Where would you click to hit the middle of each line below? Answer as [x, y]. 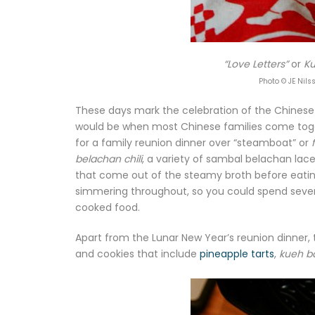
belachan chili [109, 159]
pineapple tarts [237, 254]
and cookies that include [137, 254]
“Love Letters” [256, 64]
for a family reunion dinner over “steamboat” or [193, 143]
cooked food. [108, 207]
